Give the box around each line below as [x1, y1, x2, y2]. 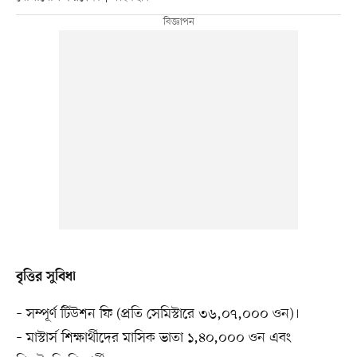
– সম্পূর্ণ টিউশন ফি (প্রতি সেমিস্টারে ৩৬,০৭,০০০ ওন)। [15, 304, 300, 324]
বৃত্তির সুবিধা [15, 269, 76, 286]
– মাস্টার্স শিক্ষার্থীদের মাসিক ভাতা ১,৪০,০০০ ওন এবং [15, 328, 292, 348]
